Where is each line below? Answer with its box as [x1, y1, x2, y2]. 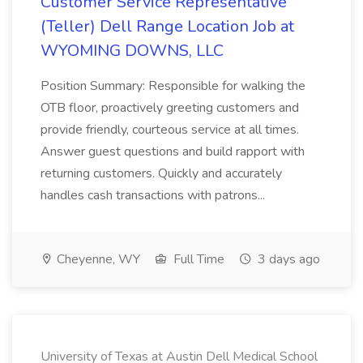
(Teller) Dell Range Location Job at [41, 15, 294, 37]
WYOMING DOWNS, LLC [41, 40, 224, 62]
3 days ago [254, 250, 320, 268]
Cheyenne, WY [53, 250, 140, 268]
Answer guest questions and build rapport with [41, 143, 305, 160]
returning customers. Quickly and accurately [41, 164, 282, 182]
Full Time [170, 250, 224, 268]
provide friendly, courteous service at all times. [41, 121, 299, 139]
